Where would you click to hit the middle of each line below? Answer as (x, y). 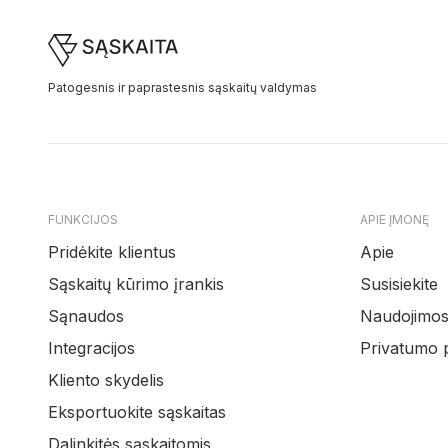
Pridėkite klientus (112, 252)
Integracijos (91, 348)
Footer (72, 34)
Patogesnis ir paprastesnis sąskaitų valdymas (182, 87)
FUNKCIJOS (83, 219)
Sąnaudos (86, 316)
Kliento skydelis (106, 380)
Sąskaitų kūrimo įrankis (136, 284)
